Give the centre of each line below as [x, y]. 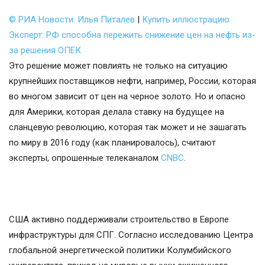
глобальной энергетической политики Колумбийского [120, 251]
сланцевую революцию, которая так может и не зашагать [128, 127]
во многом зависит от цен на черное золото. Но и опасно [127, 97]
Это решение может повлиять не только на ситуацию [118, 66]
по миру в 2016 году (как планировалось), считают [112, 143]
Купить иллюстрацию [186, 20]
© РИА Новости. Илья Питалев [72, 20]
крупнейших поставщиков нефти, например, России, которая [132, 81]
